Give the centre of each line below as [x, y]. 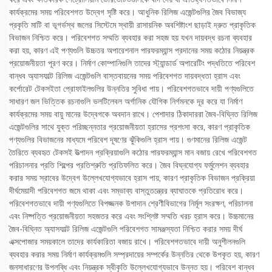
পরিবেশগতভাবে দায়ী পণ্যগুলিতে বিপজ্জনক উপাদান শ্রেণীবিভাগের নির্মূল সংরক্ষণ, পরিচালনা [131, 203]
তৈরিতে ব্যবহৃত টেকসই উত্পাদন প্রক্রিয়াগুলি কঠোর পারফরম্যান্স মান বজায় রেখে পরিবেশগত [133, 152]
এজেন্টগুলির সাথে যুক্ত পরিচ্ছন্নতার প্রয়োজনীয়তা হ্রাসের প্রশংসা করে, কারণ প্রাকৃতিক [130, 127]
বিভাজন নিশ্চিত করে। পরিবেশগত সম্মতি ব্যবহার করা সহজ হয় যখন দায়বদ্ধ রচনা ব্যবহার [131, 38]
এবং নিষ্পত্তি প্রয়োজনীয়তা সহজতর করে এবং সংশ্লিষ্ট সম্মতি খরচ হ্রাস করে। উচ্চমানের [131, 216]
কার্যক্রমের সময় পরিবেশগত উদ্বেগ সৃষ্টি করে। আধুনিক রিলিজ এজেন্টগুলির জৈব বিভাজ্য [127, 12]
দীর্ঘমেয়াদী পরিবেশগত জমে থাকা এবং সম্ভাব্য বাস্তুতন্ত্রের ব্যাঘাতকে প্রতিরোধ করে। [126, 191]
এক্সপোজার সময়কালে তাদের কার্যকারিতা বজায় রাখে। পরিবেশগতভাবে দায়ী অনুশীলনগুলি [127, 242]
